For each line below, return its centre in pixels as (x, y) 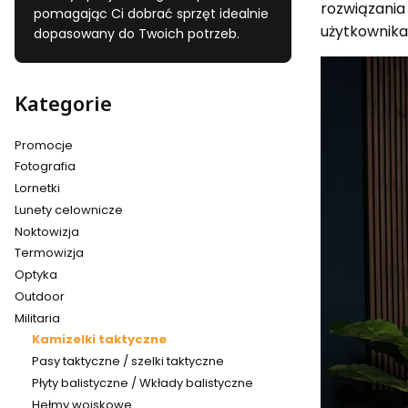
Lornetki (37, 189)
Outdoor (40, 296)
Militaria (37, 318)
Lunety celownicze (69, 209)
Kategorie (63, 103)
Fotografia (45, 167)
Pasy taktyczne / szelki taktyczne (127, 362)
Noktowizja (47, 231)
